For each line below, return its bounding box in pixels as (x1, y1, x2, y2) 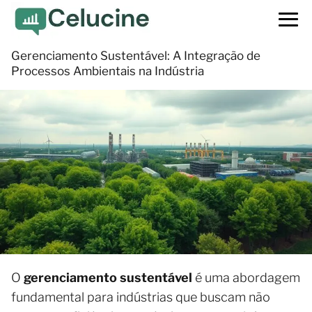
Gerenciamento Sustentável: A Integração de (11, 49, 260, 63)
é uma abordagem (195, 270, 300, 285)
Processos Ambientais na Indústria (11, 64, 204, 78)
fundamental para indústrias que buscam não (11, 289, 270, 304)
